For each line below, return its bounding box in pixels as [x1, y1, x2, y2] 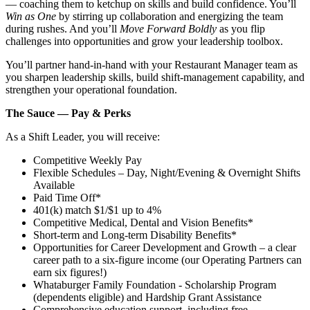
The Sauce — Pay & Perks [6, 107, 131, 119]
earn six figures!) [33, 266, 107, 278]
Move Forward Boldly [120, 22, 217, 35]
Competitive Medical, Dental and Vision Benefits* [33, 216, 253, 228]
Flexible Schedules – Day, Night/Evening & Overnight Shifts [33, 166, 300, 179]
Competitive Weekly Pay [33, 154, 142, 166]
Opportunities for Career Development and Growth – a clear [33, 241, 296, 253]
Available [33, 179, 75, 191]
